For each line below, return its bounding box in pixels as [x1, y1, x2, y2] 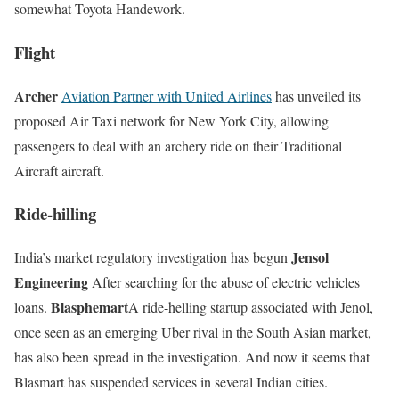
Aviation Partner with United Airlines [61, 85, 272, 105]
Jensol [291, 247, 329, 268]
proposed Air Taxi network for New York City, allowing [14, 110, 329, 130]
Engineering [14, 272, 88, 293]
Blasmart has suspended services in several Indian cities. [14, 372, 328, 392]
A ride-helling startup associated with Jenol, [128, 297, 373, 317]
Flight [14, 39, 55, 64]
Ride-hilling [14, 201, 96, 226]
